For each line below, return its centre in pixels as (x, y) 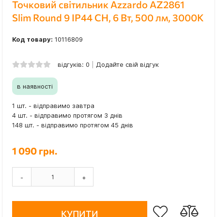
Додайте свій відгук (127, 65)
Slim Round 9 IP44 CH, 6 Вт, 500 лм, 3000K (108, 18)
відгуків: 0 (74, 65)
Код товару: (32, 39)
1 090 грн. (35, 151)
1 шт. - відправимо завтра (53, 106)
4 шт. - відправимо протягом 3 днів (67, 116)
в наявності (35, 86)
